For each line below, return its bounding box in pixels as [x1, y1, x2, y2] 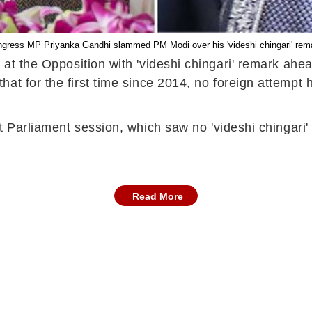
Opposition [41, 57, 106, 71]
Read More [132, 191, 183, 202]
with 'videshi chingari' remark [105, 57, 283, 71]
